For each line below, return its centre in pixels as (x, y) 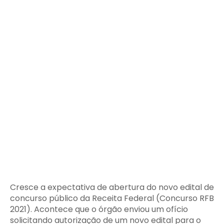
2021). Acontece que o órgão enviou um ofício (99, 209)
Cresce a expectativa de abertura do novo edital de (112, 187)
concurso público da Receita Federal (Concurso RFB (112, 198)
